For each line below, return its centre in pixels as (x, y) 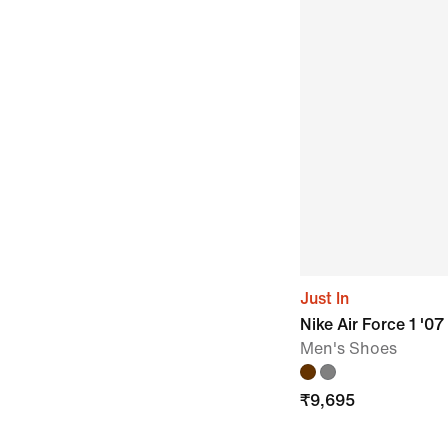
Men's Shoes (348, 348)
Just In (324, 298)
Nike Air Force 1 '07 (372, 324)
